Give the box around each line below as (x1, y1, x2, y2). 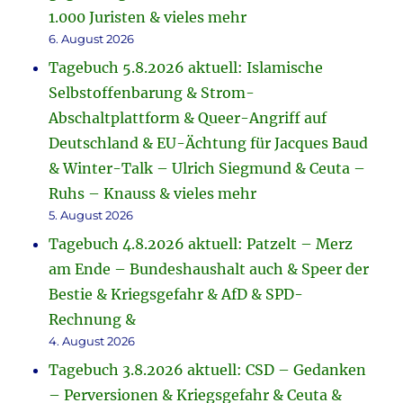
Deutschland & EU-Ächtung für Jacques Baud (49, 134, 369, 153)
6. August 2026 (49, 31, 135, 47)
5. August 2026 (49, 208, 134, 223)
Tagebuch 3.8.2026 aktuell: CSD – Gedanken (49, 361, 367, 380)
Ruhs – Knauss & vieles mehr (49, 184, 257, 203)
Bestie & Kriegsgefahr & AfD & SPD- (49, 285, 304, 304)
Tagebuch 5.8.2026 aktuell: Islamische (49, 58, 324, 77)
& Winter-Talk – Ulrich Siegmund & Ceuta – (49, 159, 366, 178)
